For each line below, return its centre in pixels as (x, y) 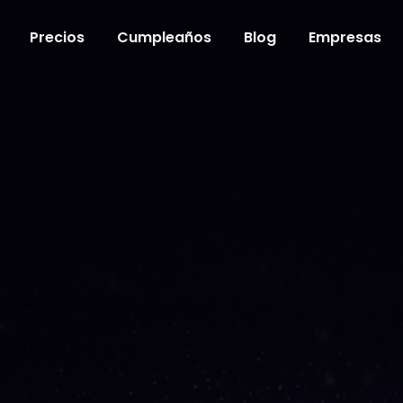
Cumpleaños (164, 37)
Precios (57, 37)
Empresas (345, 37)
